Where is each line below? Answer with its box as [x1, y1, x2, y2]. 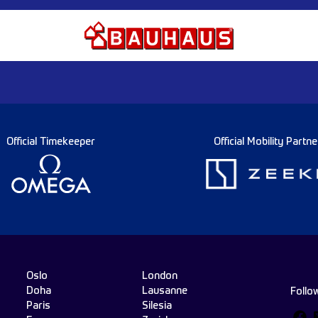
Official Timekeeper [6, 137, 95, 148]
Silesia [142, 301, 172, 312]
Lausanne [142, 286, 187, 297]
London [142, 271, 177, 282]
